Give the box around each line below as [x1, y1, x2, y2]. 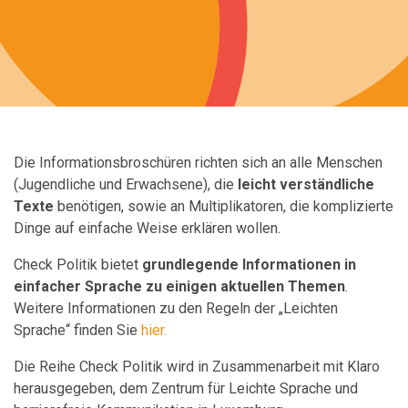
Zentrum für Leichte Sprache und [151, 380, 358, 397]
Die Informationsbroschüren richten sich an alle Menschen [14, 154, 382, 171]
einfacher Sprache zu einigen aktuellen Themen [14, 278, 345, 295]
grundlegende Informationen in [142, 256, 356, 273]
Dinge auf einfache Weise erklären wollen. [14, 219, 280, 237]
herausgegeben [14, 380, 113, 397]
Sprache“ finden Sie [14, 321, 141, 339]
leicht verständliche [238, 176, 374, 193]
